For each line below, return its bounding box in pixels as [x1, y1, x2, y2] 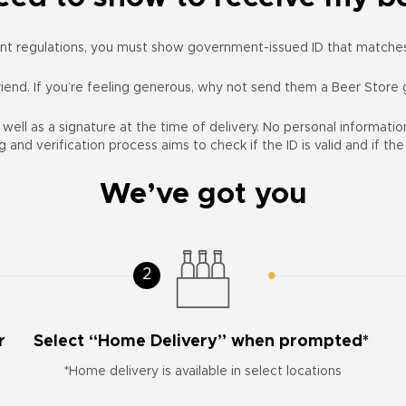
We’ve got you [100, 180, 306, 209]
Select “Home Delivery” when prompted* [34, 333, 372, 350]
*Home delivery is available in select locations [63, 365, 343, 378]
